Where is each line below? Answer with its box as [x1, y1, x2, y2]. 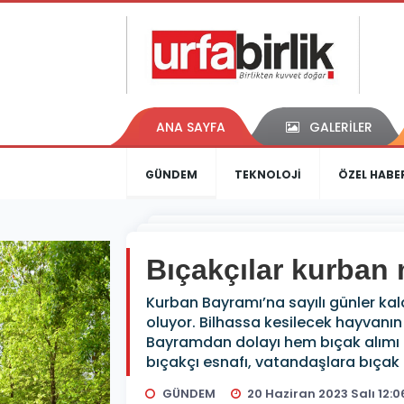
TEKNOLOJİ [234, 167, 301, 183]
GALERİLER [308, 118, 372, 137]
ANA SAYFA [156, 118, 225, 137]
